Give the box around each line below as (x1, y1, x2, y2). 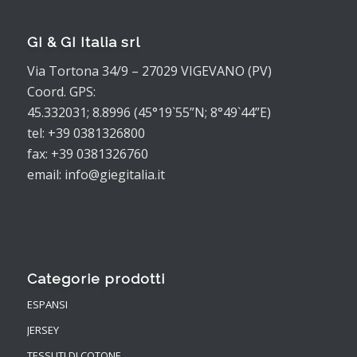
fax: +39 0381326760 (26, 144, 148, 163)
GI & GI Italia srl (26, 33, 140, 50)
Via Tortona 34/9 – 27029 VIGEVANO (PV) (26, 61, 272, 80)
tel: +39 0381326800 (26, 124, 145, 142)
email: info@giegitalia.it (26, 165, 165, 183)
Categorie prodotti (26, 270, 165, 288)
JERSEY (26, 323, 59, 338)
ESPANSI (26, 297, 68, 312)
